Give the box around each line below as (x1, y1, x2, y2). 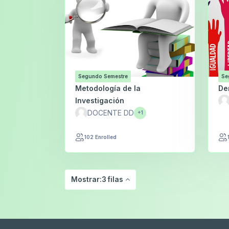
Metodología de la (75, 83, 141, 93)
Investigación (75, 96, 124, 105)
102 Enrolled (84, 134, 117, 141)
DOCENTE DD (87, 108, 134, 117)
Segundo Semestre (78, 73, 128, 79)
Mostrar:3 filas (71, 175, 123, 184)
